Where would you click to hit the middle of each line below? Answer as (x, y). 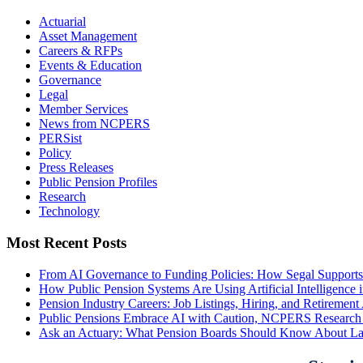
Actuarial (62, 22)
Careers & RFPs (81, 51)
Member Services (83, 109)
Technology (69, 211)
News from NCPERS (94, 124)
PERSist (60, 139)
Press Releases (76, 168)
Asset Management (88, 36)
